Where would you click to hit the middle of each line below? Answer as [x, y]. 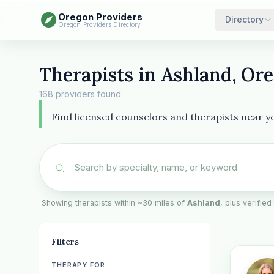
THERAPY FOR [78, 265]
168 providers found [80, 94]
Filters [65, 242]
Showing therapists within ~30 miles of [114, 203]
